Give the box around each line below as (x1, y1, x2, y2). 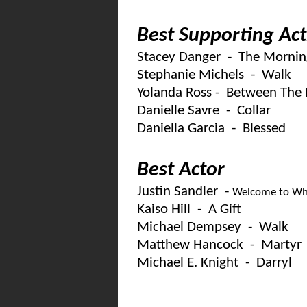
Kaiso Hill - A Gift (137, 202, 241, 217)
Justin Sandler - (137, 184, 232, 199)
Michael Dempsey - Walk (137, 220, 288, 234)
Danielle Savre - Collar (137, 103, 271, 118)
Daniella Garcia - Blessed (137, 121, 286, 136)
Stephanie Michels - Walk (137, 68, 291, 82)
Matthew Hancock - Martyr (137, 238, 302, 252)
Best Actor (137, 160, 225, 181)
